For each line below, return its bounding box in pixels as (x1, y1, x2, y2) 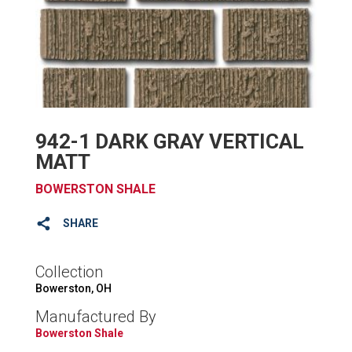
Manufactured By (35, 306, 156, 326)
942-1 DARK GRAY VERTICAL (35, 129, 304, 153)
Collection (35, 262, 103, 281)
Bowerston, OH (35, 281, 112, 295)
